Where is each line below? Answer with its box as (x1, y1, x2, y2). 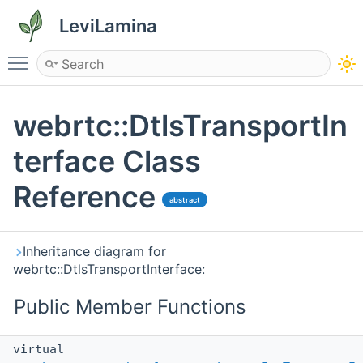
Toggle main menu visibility (36, 48, 203, 64)
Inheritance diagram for (23, 243, 166, 260)
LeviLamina (59, 15, 157, 36)
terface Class (13, 143, 201, 180)
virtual (13, 342, 64, 357)
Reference (13, 179, 156, 216)
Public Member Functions (14, 295, 246, 319)
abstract (169, 194, 200, 204)
